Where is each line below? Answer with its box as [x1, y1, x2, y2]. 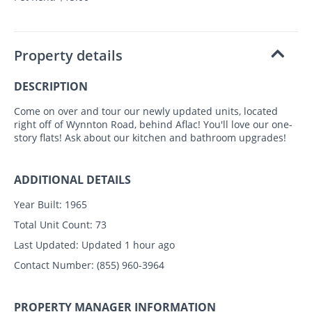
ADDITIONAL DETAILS [14, 172, 131, 188]
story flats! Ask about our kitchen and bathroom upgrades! [14, 131, 286, 145]
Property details [14, 46, 123, 65]
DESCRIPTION [14, 79, 88, 95]
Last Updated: [14, 238, 79, 252]
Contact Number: [14, 258, 94, 272]
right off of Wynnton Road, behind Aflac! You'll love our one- [14, 118, 292, 132]
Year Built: [14, 198, 62, 212]
